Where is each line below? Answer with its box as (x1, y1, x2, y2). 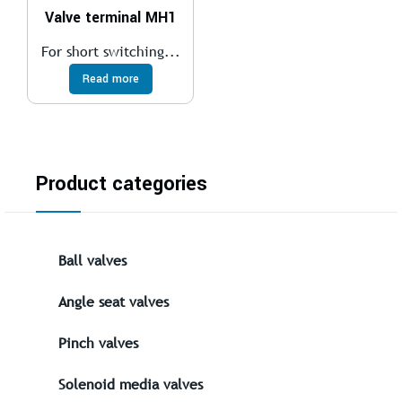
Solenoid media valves (58, 373, 203, 394)
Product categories (36, 169, 207, 198)
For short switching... (40, 40, 180, 61)
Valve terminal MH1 (45, 6, 177, 28)
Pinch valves (58, 332, 138, 353)
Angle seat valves (58, 291, 169, 311)
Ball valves (58, 249, 127, 270)
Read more (82, 70, 139, 87)
